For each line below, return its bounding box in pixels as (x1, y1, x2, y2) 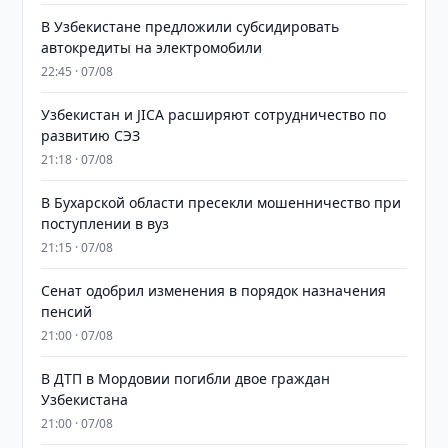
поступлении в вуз (41, 214, 170, 233)
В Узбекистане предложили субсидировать (41, 17, 340, 36)
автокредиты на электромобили (41, 38, 263, 57)
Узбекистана (41, 390, 129, 409)
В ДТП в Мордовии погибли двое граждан (41, 369, 331, 388)
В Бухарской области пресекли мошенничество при (41, 193, 402, 212)
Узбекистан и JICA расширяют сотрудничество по (41, 105, 387, 124)
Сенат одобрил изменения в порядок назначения (41, 281, 387, 300)
